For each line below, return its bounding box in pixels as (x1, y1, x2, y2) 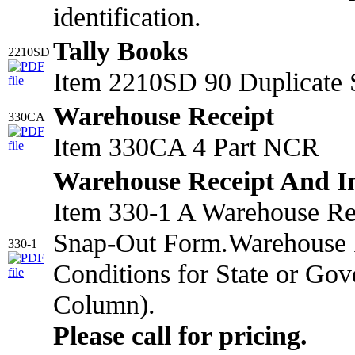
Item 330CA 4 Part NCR (53, 131, 319, 162)
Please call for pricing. (53, 319, 307, 350)
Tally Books (53, 35, 188, 66)
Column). (53, 288, 155, 319)
